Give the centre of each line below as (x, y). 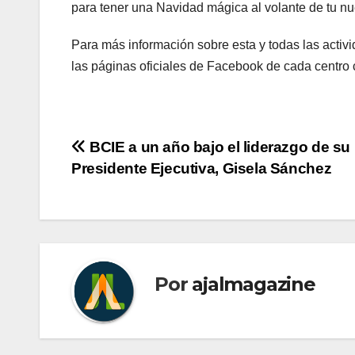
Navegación (142, 152)
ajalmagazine (254, 284)
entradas (123, 217)
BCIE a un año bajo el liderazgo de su (218, 147)
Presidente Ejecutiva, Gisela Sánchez (202, 168)
